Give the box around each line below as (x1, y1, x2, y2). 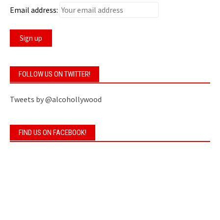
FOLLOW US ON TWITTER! (19, 69, 90, 79)
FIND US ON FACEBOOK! (19, 128, 86, 137)
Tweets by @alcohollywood (10, 94, 102, 104)
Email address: (10, 4, 58, 15)
